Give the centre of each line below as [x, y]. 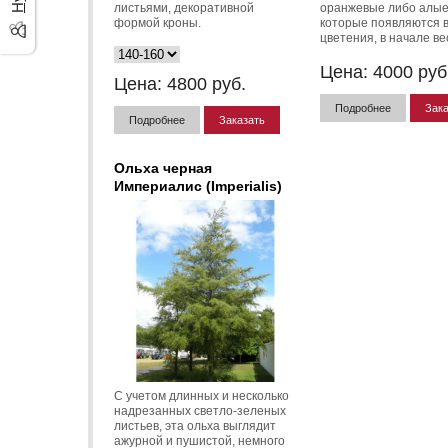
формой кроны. [157, 22]
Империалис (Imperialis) [198, 185]
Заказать [242, 119]
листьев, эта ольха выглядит [195, 425]
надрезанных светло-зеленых [200, 410]
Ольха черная [163, 167]
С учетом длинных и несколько [201, 395]
